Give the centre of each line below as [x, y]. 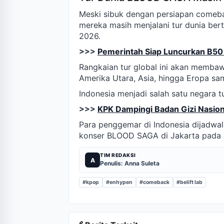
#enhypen [119, 182]
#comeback [154, 182]
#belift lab [189, 182]
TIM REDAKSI [118, 155]
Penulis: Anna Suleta [130, 163]
